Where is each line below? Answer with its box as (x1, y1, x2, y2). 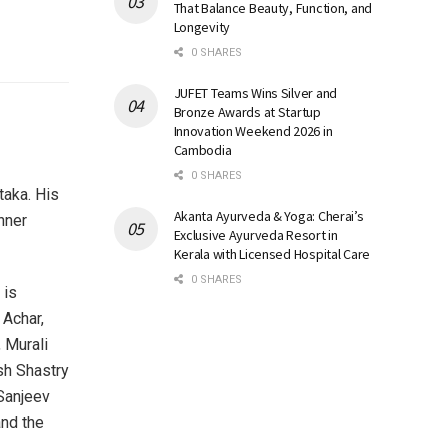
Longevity (173, 17, 230, 36)
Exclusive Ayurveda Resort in (173, 225, 338, 244)
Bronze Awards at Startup (173, 102, 321, 121)
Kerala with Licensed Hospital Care (173, 244, 370, 263)
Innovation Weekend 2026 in (173, 121, 333, 140)
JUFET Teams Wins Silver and (173, 83, 337, 102)
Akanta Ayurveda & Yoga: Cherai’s (173, 206, 364, 225)
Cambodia (173, 140, 232, 159)
